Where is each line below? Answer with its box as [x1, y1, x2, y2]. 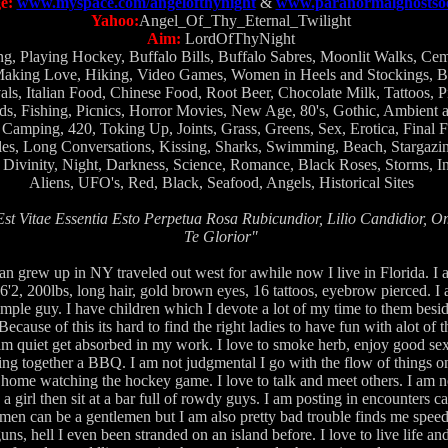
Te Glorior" [184, 228, 258, 245]
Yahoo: [91, 12, 139, 29]
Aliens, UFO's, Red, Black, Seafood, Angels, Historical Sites [28, 174, 414, 191]
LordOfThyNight [181, 30, 295, 47]
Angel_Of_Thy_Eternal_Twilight [139, 12, 351, 29]
